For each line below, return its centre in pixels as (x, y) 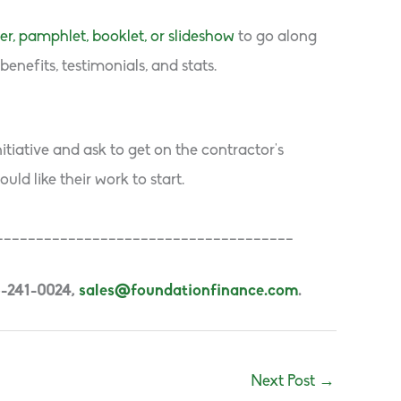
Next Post (285, 381)
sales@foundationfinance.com (188, 291)
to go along (276, 37)
